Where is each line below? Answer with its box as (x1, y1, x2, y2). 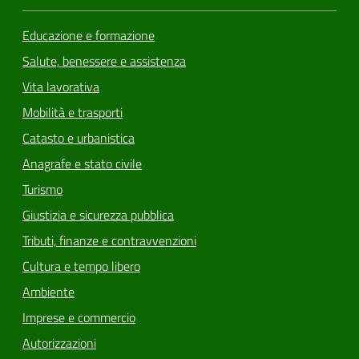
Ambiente (22, 282, 75, 302)
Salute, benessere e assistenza (22, 51, 186, 71)
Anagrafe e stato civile (22, 154, 142, 174)
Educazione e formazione (22, 26, 155, 46)
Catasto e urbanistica (22, 128, 135, 148)
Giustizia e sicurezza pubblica (22, 205, 174, 225)
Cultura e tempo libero (22, 256, 140, 276)
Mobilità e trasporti (22, 103, 123, 123)
